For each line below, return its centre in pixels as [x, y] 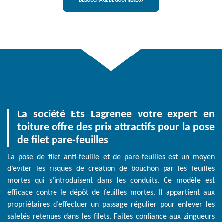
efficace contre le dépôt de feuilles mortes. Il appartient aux [111, 193]
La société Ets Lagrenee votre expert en [116, 115]
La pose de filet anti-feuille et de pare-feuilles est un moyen [111, 157]
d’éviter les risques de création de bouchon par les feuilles [111, 169]
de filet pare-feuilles [63, 141]
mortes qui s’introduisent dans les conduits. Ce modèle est [111, 181]
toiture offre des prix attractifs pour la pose [116, 128]
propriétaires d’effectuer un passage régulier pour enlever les [111, 205]
